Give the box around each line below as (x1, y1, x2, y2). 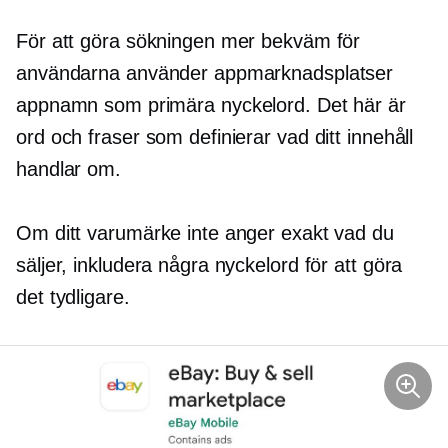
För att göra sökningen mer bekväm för (16, 30, 361, 53)
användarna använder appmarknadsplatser (16, 62, 394, 85)
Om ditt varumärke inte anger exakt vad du (16, 222, 394, 245)
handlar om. (16, 158, 121, 181)
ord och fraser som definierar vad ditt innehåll (16, 126, 414, 149)
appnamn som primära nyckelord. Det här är (16, 94, 406, 117)
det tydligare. (16, 286, 130, 309)
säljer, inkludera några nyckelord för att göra (16, 254, 403, 277)
